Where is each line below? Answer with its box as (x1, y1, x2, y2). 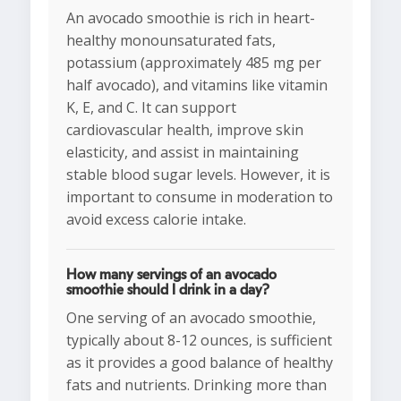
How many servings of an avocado (66, 268, 277, 283)
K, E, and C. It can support (66, 98, 236, 118)
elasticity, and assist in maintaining (66, 142, 299, 163)
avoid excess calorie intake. (66, 209, 246, 230)
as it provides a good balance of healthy (66, 353, 333, 373)
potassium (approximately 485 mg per (66, 53, 321, 73)
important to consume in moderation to (66, 187, 333, 208)
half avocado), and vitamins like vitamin (66, 75, 328, 96)
